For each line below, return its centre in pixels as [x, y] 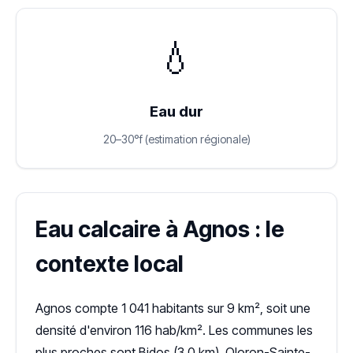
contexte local [110, 264]
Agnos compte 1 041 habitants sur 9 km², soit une [173, 308]
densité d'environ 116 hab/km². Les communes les [174, 330]
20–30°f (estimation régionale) [176, 139]
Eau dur [176, 111]
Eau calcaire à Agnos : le [160, 229]
